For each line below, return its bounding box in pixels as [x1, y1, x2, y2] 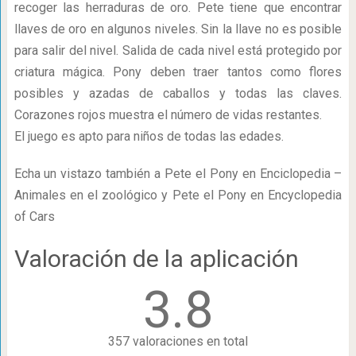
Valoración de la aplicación [14, 245, 299, 273]
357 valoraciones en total [107, 334, 248, 349]
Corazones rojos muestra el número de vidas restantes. [14, 107, 322, 122]
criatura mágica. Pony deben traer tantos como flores [14, 64, 342, 79]
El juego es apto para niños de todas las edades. [14, 129, 284, 144]
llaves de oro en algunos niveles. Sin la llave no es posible [14, 21, 342, 37]
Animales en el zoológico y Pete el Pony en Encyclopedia [14, 188, 342, 203]
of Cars [14, 209, 55, 224]
